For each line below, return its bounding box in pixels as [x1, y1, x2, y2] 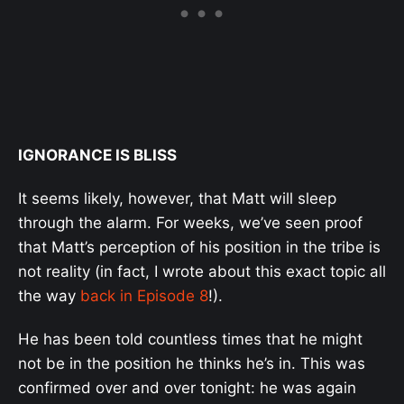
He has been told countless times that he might [18, 330, 363, 349]
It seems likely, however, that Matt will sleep [18, 188, 336, 207]
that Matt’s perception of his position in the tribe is [18, 237, 381, 256]
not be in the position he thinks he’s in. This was [18, 354, 365, 373]
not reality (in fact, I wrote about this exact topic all [18, 262, 386, 280]
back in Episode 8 [80, 286, 208, 305]
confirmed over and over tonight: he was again [18, 379, 356, 398]
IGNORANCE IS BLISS [18, 145, 177, 164]
